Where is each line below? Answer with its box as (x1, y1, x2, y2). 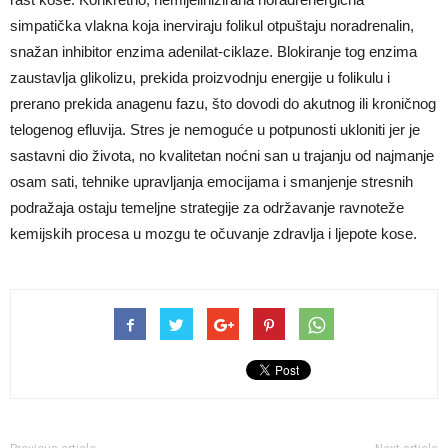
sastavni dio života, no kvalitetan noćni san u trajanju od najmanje (10, 147, 434, 165)
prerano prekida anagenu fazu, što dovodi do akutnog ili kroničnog (10, 95, 436, 113)
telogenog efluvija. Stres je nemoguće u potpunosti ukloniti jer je (10, 121, 420, 139)
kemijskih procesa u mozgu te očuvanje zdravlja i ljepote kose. (10, 225, 417, 243)
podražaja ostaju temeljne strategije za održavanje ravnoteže (10, 199, 404, 217)
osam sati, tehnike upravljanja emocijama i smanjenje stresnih (10, 173, 413, 191)
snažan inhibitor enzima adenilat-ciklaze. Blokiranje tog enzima (10, 43, 417, 61)
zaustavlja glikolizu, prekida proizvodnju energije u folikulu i (10, 69, 390, 87)
